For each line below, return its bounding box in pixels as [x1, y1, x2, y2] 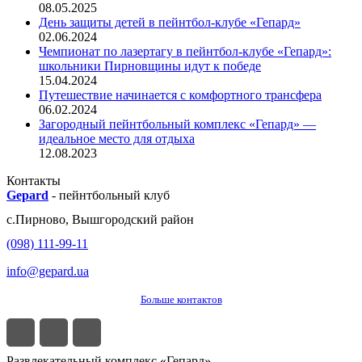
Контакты [6, 174, 61, 188]
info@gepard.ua [6, 264, 89, 279]
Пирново [15, 213, 65, 227]
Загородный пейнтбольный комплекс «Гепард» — [39, 117, 316, 132]
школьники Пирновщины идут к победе [39, 59, 261, 74]
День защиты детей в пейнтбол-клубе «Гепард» [39, 15, 301, 30]
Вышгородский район [72, 213, 194, 227]
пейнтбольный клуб [59, 188, 170, 203]
